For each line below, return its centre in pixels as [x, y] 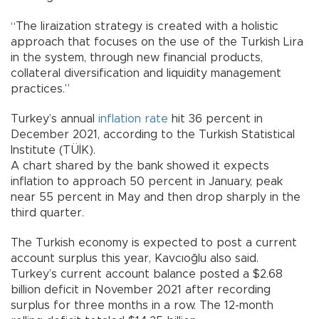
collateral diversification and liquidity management [146, 74]
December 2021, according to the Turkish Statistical [153, 135]
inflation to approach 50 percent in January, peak [147, 182]
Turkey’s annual [54, 119]
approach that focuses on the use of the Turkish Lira [157, 42]
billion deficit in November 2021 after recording [141, 290]
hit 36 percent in [215, 119]
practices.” [40, 89]
